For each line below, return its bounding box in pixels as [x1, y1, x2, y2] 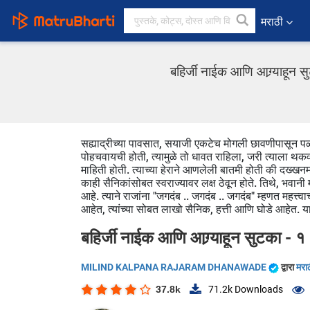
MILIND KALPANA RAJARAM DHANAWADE [81, 262, 268, 273]
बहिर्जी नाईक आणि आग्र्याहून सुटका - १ [81, 228, 305, 248]
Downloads [232, 284, 283, 295]
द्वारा [281, 262, 296, 273]
